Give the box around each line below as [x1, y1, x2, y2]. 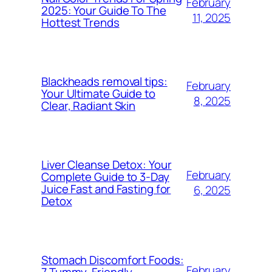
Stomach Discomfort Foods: [41, 251, 184, 268]
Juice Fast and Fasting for [41, 180, 171, 197]
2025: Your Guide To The [41, 2, 166, 18]
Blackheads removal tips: [41, 73, 168, 89]
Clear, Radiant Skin [41, 97, 136, 114]
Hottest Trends [41, 14, 120, 30]
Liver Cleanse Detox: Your [41, 156, 172, 172]
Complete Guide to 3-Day [41, 168, 169, 185]
